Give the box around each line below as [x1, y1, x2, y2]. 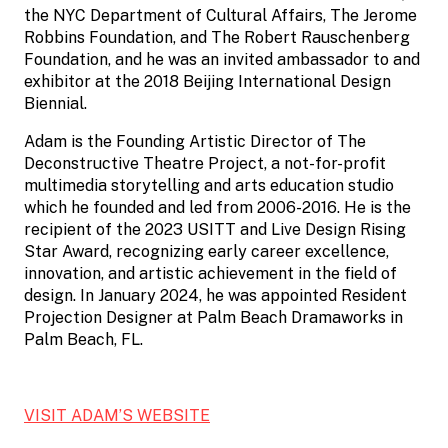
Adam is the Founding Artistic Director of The [24, 131, 366, 151]
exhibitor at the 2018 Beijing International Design [24, 71, 391, 91]
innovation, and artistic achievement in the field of [24, 263, 397, 283]
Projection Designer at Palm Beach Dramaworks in [24, 307, 403, 327]
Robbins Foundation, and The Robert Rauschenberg [24, 27, 410, 47]
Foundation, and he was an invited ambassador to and [24, 49, 420, 69]
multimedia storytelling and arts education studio [24, 175, 394, 195]
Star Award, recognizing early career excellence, [24, 241, 389, 261]
